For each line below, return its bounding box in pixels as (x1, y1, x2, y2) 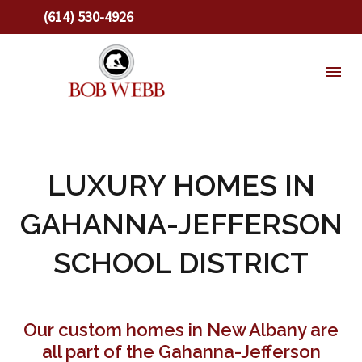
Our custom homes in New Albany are (23, 319, 339, 341)
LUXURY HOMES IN (47, 168, 315, 202)
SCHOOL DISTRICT (53, 246, 309, 280)
